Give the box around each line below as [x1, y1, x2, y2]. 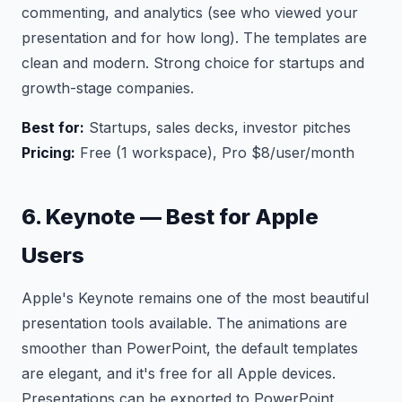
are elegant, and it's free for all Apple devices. [22, 364, 336, 382]
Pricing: [22, 144, 75, 162]
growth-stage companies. [22, 79, 194, 97]
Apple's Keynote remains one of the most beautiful [22, 289, 369, 307]
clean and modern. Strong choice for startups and [22, 54, 364, 72]
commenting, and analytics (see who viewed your [22, 4, 358, 22]
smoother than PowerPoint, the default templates [22, 339, 358, 357]
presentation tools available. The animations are [22, 314, 347, 332]
